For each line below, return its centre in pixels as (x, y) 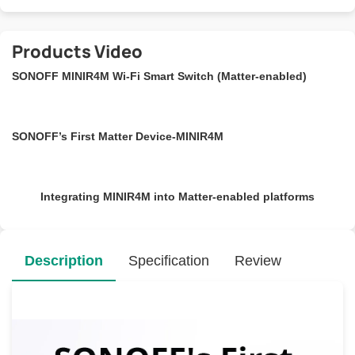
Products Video (77, 51)
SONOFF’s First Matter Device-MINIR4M (118, 136)
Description (64, 260)
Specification (169, 260)
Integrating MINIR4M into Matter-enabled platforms (177, 196)
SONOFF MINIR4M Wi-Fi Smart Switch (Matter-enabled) (159, 76)
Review (258, 260)
